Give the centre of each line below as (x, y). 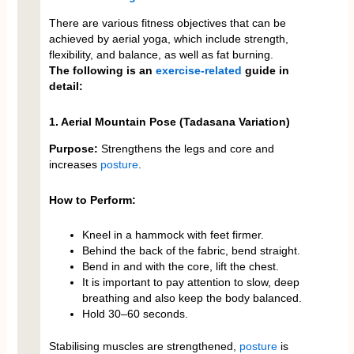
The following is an (102, 71)
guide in (265, 71)
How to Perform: (92, 200)
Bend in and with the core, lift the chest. (180, 267)
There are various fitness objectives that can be (167, 23)
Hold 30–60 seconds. (135, 314)
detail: (66, 87)
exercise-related (198, 71)
